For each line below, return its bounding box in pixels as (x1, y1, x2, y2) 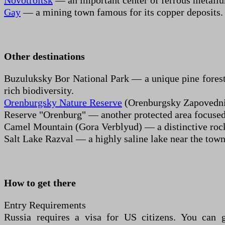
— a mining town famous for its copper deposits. (21, 7, 223, 18)
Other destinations (4, 51, 85, 62)
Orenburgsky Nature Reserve (4, 97, 122, 108)
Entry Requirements (4, 199, 86, 210)
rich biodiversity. (4, 85, 74, 96)
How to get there (4, 177, 76, 188)
